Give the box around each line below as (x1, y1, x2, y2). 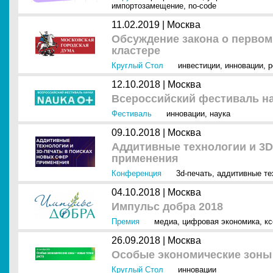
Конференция (112, 169, 161, 178)
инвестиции (178, 61, 220, 70)
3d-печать (176, 169, 212, 178)
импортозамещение (112, 1, 183, 10)
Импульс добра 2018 (112, 200, 223, 213)
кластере (112, 44, 160, 57)
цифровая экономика (182, 217, 260, 226)
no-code (188, 1, 216, 10)
